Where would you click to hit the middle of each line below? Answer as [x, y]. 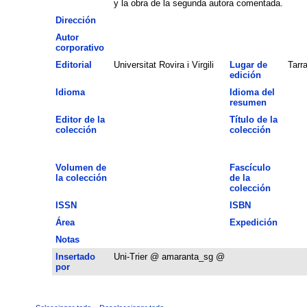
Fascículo [250, 167]
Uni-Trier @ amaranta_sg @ [169, 256]
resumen [248, 102]
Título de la [253, 119]
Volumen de [81, 167]
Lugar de [248, 64]
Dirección [75, 20]
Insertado [75, 256]
